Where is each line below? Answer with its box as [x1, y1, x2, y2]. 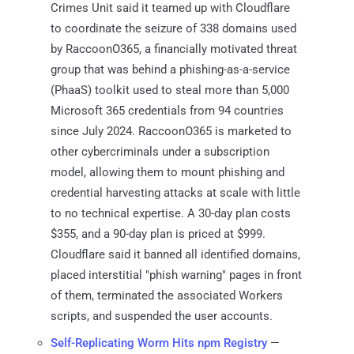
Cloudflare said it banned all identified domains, [51, 247, 300, 262]
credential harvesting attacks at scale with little [51, 185, 300, 200]
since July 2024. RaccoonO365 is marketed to [51, 123, 292, 138]
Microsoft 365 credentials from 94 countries [51, 103, 284, 118]
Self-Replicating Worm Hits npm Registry [51, 335, 267, 350]
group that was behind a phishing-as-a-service [51, 62, 290, 77]
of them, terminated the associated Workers [51, 288, 283, 303]
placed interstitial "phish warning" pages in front [51, 267, 302, 282]
